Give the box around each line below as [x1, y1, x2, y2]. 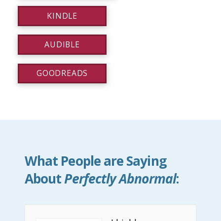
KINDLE [47, 10, 77, 21]
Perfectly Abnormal [64, 170, 176, 188]
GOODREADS [36, 68, 88, 79]
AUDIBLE [44, 39, 80, 50]
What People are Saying [25, 152, 167, 170]
